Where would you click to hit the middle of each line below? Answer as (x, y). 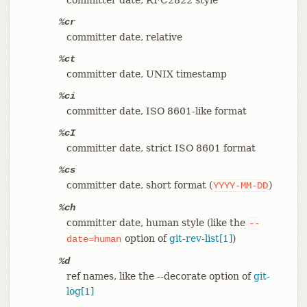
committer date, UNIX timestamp (146, 74)
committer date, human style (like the (157, 222)
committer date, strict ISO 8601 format (161, 148)
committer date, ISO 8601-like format (156, 111)
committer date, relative (124, 37)
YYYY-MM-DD (240, 185)
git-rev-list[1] (200, 238)
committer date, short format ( (139, 185)
